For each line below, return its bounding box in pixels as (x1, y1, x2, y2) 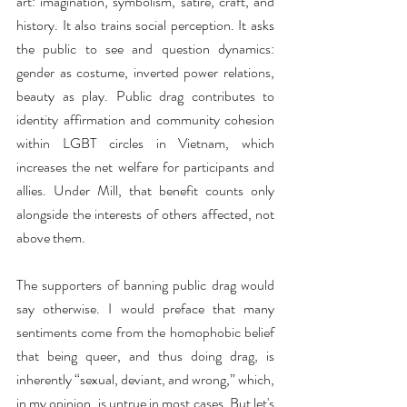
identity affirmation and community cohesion (16, 109, 274, 130)
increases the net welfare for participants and (16, 156, 274, 177)
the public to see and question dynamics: (16, 38, 274, 59)
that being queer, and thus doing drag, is (16, 345, 274, 366)
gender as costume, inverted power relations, (16, 62, 274, 83)
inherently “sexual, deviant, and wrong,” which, (16, 369, 274, 390)
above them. (16, 227, 85, 248)
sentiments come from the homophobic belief (16, 322, 274, 342)
